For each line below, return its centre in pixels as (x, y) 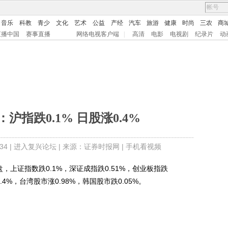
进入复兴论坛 (35, 147)
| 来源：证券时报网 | (91, 147)
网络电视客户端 (98, 34)
